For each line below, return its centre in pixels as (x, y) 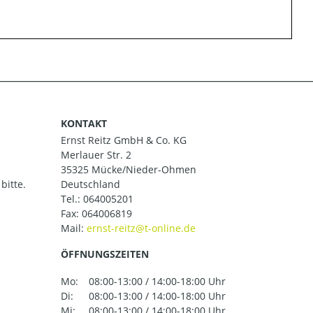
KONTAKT (84, 123)
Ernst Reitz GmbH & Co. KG (124, 140)
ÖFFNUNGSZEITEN (105, 254)
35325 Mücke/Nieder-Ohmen (129, 169)
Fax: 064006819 (96, 213)
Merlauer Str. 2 (96, 155)
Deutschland (90, 184)
